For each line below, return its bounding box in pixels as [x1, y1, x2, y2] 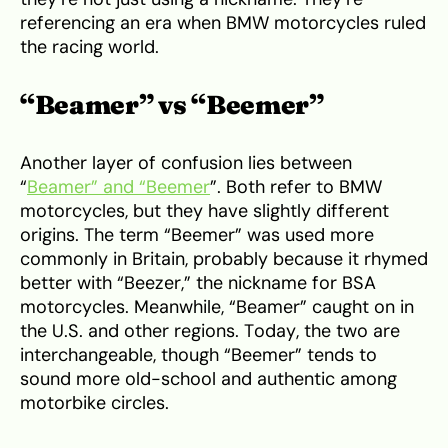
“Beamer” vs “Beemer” [20, 89, 324, 122]
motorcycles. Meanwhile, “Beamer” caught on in [20, 296, 414, 319]
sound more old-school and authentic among [20, 368, 397, 391]
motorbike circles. [20, 392, 169, 415]
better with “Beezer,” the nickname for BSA [20, 272, 376, 295]
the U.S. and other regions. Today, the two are [20, 320, 400, 343]
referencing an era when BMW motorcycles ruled [20, 12, 426, 35]
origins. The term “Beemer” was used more [20, 224, 374, 247]
